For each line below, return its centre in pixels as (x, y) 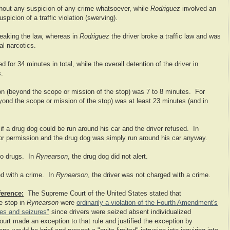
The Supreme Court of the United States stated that (102, 194)
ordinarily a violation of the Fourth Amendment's (147, 203)
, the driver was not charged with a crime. (149, 175)
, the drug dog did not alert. (108, 157)
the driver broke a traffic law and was (165, 37)
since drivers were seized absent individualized (120, 212)
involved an (198, 9)
